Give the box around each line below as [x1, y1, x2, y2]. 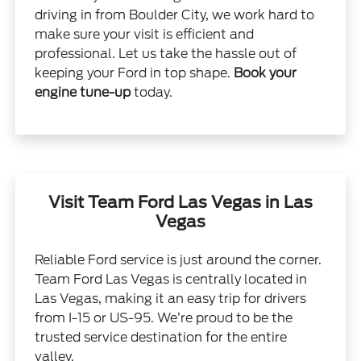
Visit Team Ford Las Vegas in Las [48, 192, 313, 212]
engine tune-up [35, 84, 131, 100]
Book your [234, 64, 297, 81]
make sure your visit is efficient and [35, 26, 255, 42]
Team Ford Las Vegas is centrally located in [35, 271, 308, 287]
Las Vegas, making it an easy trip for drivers [35, 290, 307, 306]
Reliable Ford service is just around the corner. [35, 251, 322, 268]
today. [131, 84, 173, 100]
